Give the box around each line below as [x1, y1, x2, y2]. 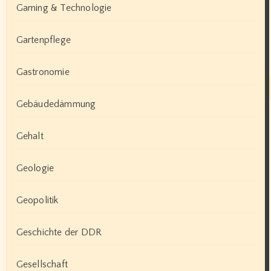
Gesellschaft [16, 258, 68, 270]
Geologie [16, 162, 54, 174]
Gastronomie [16, 66, 70, 77]
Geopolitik [16, 194, 59, 206]
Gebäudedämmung [16, 98, 96, 109]
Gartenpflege [16, 34, 71, 45]
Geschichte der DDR [16, 226, 102, 238]
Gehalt [16, 130, 44, 142]
